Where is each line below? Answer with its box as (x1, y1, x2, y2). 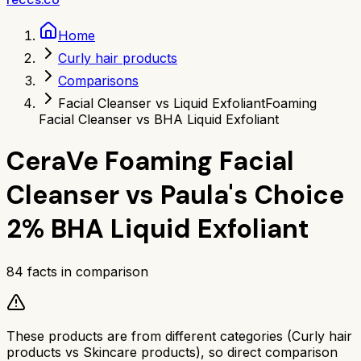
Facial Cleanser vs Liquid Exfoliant (58, 95, 265, 111)
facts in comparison (23, 263, 148, 280)
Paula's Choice (160, 178, 344, 213)
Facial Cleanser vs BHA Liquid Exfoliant (39, 111, 279, 127)
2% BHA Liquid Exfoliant (6, 212, 309, 247)
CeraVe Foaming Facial (6, 144, 294, 179)
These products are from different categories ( (6, 327, 292, 344)
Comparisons (58, 73, 139, 89)
